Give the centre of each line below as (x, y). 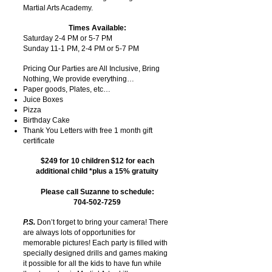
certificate (39, 141)
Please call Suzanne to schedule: (97, 192)
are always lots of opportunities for (79, 233)
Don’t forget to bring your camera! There (102, 222)
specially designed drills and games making (95, 253)
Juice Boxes (43, 100)
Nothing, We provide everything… (79, 79)
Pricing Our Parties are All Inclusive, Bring (91, 69)
